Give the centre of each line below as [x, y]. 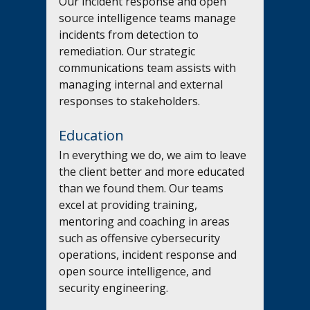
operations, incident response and [149, 255]
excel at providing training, [130, 205]
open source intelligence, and [137, 272]
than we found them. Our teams [143, 189]
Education [92, 136]
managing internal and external [143, 85]
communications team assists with [149, 68]
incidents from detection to [130, 35]
